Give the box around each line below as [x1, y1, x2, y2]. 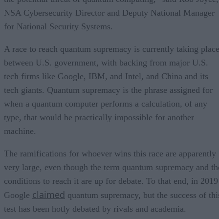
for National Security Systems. [4, 21, 113, 31]
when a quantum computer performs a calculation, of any [4, 98, 207, 109]
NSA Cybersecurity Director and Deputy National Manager [4, 7, 215, 18]
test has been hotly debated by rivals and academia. [4, 203, 189, 214]
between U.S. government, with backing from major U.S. [4, 57, 208, 67]
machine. [4, 126, 39, 136]
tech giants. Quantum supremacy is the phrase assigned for [4, 85, 213, 95]
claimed [32, 188, 65, 200]
